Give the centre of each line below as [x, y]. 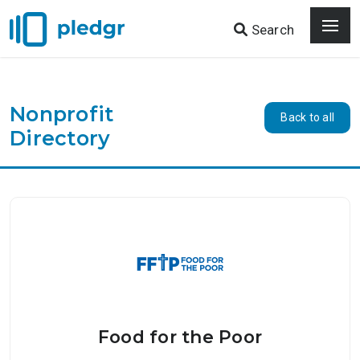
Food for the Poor [180, 336]
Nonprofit [62, 114]
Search [271, 29]
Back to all [307, 117]
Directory [60, 138]
